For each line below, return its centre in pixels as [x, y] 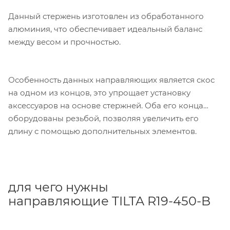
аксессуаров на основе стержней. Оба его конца [106, 106]
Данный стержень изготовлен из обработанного [106, 16]
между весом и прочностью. [65, 42]
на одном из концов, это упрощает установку [99, 93]
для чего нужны [58, 187]
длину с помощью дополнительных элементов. [102, 131]
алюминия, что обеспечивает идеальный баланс [105, 29]
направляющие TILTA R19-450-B [109, 201]
